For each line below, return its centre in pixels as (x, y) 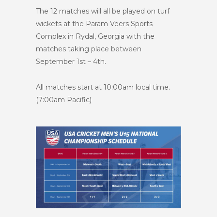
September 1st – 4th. (71, 62)
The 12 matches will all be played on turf (103, 11)
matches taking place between (89, 49)
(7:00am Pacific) (64, 100)
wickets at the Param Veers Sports (94, 24)
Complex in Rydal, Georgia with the (95, 36)
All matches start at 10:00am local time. (103, 87)
